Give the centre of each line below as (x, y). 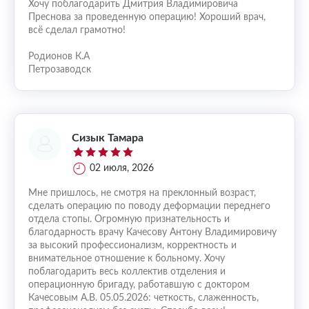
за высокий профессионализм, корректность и (132, 246)
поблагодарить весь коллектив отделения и (127, 272)
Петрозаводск (60, 70)
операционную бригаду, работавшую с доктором (139, 285)
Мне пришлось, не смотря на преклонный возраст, (142, 193)
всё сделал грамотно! (77, 30)
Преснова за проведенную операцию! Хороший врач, (147, 17)
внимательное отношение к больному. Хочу (127, 259)
